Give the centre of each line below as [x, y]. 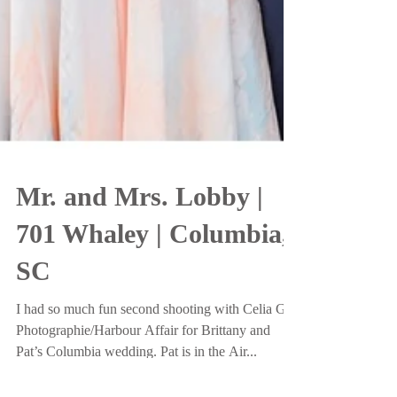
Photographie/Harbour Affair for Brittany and [143, 373]
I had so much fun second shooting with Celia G [151, 351]
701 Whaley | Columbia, [152, 276]
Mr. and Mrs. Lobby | [140, 239]
